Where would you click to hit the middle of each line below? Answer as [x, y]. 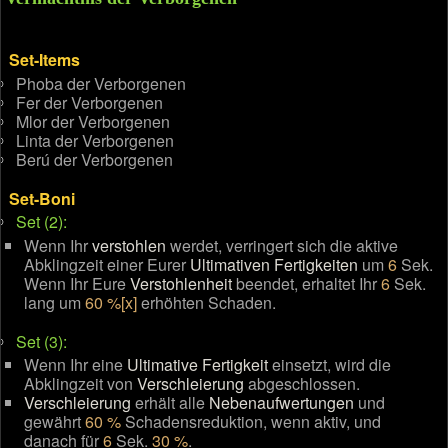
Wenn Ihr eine [75, 364]
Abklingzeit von [80, 383]
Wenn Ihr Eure [76, 283]
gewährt [54, 421]
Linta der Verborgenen [95, 140]
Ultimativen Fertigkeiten [273, 264]
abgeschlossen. [301, 383]
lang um [54, 302]
